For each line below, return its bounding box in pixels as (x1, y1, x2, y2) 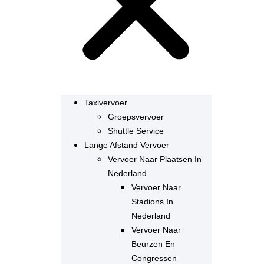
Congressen (131, 253, 177, 263)
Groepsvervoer (108, 111, 164, 121)
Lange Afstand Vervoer (84, 140, 170, 150)
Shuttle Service (108, 126, 164, 136)
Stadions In (131, 196, 174, 206)
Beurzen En (131, 239, 176, 249)
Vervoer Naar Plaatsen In (108, 154, 202, 164)
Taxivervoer (84, 97, 128, 107)
